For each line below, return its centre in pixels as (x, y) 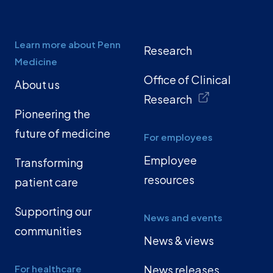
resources (169, 180)
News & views (179, 241)
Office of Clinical (187, 80)
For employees (178, 137)
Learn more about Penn (68, 44)
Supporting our (53, 211)
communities (48, 231)
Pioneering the (52, 114)
